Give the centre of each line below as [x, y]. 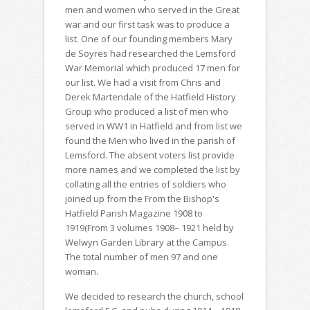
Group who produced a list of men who [147, 111]
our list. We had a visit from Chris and [143, 82]
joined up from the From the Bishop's [142, 199]
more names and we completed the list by [153, 170]
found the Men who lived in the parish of [150, 140]
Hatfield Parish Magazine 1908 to [134, 213]
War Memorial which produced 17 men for [153, 68]
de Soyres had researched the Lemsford [151, 53]
